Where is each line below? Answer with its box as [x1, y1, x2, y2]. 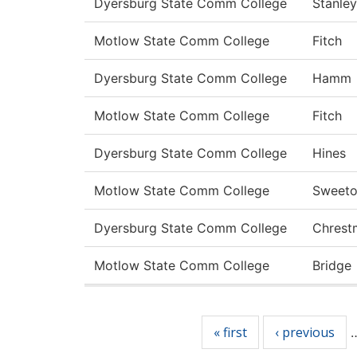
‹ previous [274, 324, 335, 342]
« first [213, 324, 247, 342]
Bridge [312, 257, 351, 274]
